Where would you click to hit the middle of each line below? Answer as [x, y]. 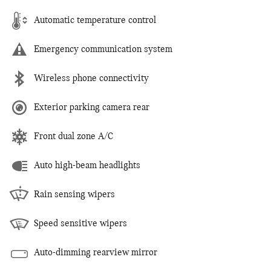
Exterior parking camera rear [92, 107]
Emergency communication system [103, 49]
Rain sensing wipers [74, 194]
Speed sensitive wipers [80, 224]
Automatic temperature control [95, 20]
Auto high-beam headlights [87, 165]
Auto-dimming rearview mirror [96, 253]
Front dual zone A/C [73, 136]
